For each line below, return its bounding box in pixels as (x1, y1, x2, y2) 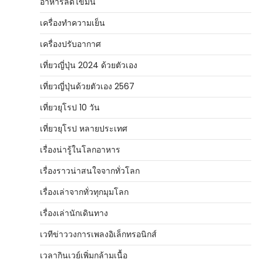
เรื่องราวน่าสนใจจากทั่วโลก (40, 165, 140, 177)
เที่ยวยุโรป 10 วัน (40, 102, 100, 113)
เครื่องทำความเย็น (40, 17, 105, 29)
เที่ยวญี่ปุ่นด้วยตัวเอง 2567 (40, 80, 134, 92)
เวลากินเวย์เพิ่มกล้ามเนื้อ (40, 249, 127, 261)
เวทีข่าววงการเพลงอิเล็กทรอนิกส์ (40, 228, 157, 240)
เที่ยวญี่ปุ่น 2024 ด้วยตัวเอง (40, 59, 137, 71)
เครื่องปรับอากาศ (40, 38, 101, 50)
